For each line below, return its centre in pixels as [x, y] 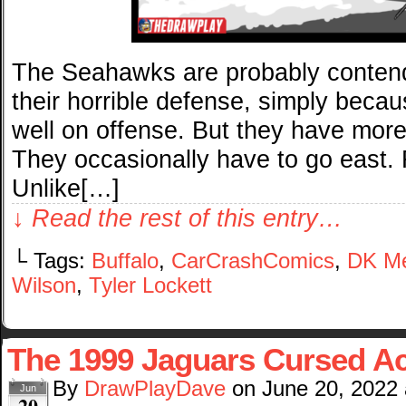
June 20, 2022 [330, 389]
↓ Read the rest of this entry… [177, 218]
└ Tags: [52, 261]
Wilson [44, 286]
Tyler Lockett [150, 286]
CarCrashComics [253, 261]
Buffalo [125, 261]
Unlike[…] [66, 188]
